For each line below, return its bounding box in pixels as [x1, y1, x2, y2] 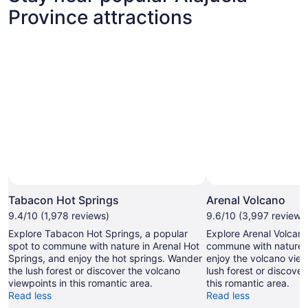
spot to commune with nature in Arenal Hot [8, 240, 199, 252]
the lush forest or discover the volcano [8, 265, 180, 277]
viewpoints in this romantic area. [8, 277, 153, 289]
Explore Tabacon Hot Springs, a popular [8, 228, 188, 240]
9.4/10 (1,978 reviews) [8, 210, 109, 222]
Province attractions [8, 5, 192, 30]
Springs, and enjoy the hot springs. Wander [8, 252, 202, 265]
